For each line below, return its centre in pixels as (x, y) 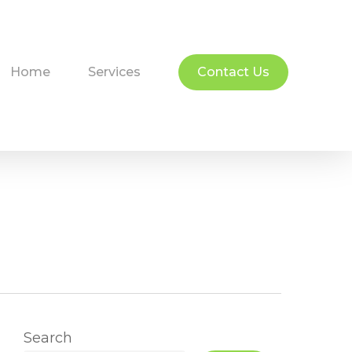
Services (115, 72)
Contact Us (234, 72)
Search (48, 338)
